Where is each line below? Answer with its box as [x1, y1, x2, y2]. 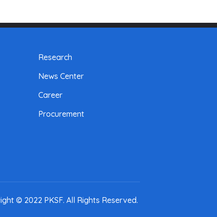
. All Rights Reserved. [62, 195, 138, 205]
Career [38, 90, 62, 100]
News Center [38, 71, 84, 81]
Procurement [38, 109, 84, 119]
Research [38, 52, 72, 62]
